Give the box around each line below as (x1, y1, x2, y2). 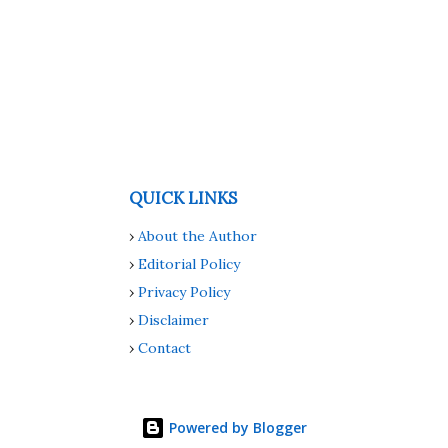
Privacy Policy (138, 283, 230, 302)
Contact (138, 339, 191, 358)
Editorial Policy (138, 255, 240, 274)
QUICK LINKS (129, 188, 237, 209)
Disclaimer (138, 311, 209, 330)
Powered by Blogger (165, 418, 307, 438)
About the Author (138, 227, 257, 246)
